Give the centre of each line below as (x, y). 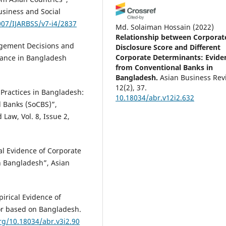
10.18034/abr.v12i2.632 (155, 97)
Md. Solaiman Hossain (153, 27)
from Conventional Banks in (164, 67)
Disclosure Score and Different (168, 47)
